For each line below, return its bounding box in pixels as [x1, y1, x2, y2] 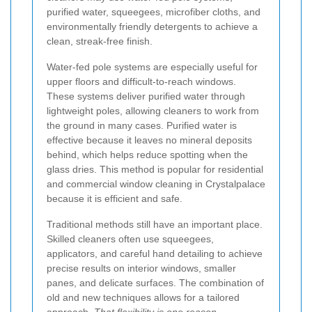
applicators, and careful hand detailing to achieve [47, 248, 263, 260]
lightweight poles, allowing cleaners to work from [47, 105, 259, 117]
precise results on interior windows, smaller [47, 263, 236, 274]
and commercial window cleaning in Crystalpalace [47, 178, 265, 190]
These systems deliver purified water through [47, 91, 245, 102]
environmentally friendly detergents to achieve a [47, 21, 258, 33]
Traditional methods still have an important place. [47, 219, 263, 231]
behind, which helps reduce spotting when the [47, 149, 248, 161]
